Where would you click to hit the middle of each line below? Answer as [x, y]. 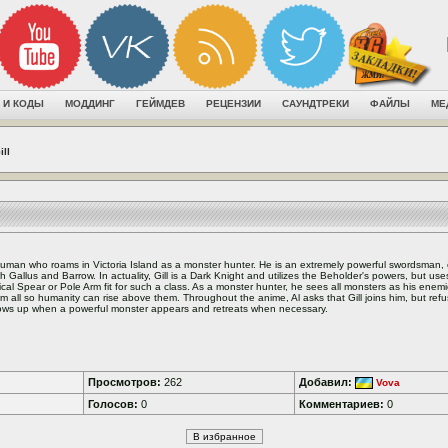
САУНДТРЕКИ [315, 103]
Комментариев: [341, 404]
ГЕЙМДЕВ [160, 103]
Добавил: [325, 382]
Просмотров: [124, 382]
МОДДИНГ [90, 103]
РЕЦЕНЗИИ [233, 103]
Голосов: [113, 404]
